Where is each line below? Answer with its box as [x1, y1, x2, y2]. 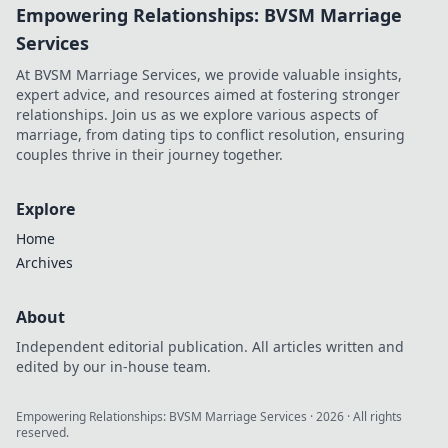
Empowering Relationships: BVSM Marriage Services [16, 408, 307, 425]
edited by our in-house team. [16, 357, 211, 376]
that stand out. [304, 65, 403, 84]
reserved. [16, 424, 69, 441]
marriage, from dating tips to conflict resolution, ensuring [16, 125, 405, 144]
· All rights [344, 408, 402, 425]
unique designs [304, 45, 409, 64]
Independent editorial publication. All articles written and [16, 337, 404, 356]
